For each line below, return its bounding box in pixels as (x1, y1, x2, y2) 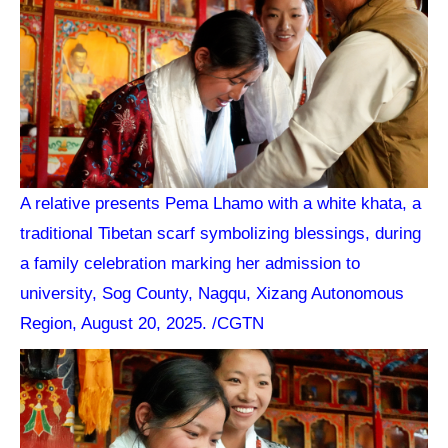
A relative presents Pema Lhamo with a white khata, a (20, 193, 422, 214)
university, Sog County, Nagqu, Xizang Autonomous (20, 283, 405, 304)
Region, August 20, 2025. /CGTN (20, 313, 265, 334)
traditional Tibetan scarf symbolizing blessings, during (20, 223, 422, 244)
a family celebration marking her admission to (20, 253, 361, 274)
